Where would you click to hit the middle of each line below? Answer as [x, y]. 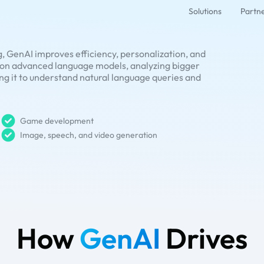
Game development [57, 121]
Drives [204, 238]
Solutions [205, 11]
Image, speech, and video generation [88, 135]
